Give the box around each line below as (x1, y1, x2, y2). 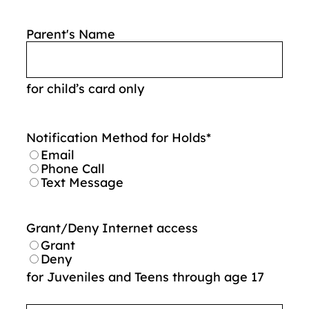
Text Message (41, 174, 123, 190)
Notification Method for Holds (26, 129, 206, 146)
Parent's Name (26, 26, 115, 42)
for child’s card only (26, 80, 144, 97)
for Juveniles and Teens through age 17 (26, 268, 264, 285)
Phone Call (41, 160, 105, 177)
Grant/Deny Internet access (26, 219, 198, 236)
